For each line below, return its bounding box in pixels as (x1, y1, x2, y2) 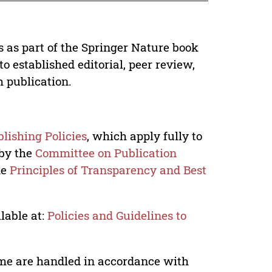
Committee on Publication (35, 145, 177, 161)
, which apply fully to (87, 128, 203, 144)
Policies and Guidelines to (47, 208, 187, 223)
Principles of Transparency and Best (7, 162, 207, 178)
